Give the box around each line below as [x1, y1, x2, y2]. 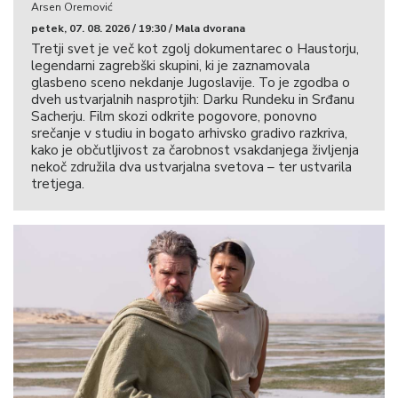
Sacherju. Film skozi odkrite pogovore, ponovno [31, 107, 317, 126]
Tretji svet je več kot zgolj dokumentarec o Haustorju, [31, 40, 359, 59]
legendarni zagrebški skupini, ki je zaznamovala [31, 57, 310, 76]
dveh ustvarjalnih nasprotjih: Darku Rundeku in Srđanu [31, 91, 354, 109]
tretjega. [31, 175, 84, 194]
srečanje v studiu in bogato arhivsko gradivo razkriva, [31, 124, 347, 143]
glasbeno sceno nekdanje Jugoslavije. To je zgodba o [31, 74, 350, 92]
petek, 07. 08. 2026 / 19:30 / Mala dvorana [31, 21, 245, 36]
